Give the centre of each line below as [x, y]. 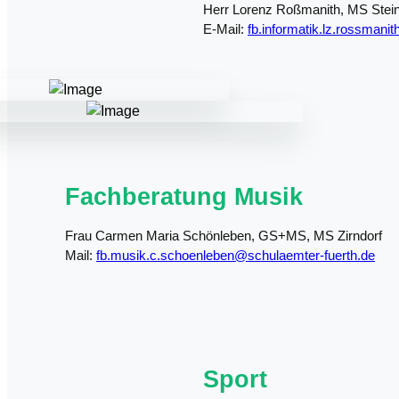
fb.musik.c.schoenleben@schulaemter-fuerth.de [236, 255]
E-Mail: [225, 28]
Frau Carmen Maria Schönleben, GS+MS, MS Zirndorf [224, 235]
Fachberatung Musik [184, 196]
